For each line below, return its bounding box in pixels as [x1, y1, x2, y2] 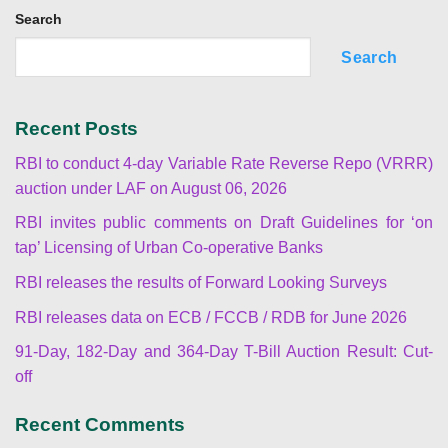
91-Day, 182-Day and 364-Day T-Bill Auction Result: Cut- [15, 343, 433, 361]
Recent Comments [15, 414, 185, 436]
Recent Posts [15, 118, 138, 140]
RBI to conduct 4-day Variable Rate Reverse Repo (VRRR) [15, 154, 433, 172]
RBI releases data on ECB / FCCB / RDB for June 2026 [15, 308, 407, 326]
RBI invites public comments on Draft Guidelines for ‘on [15, 214, 433, 232]
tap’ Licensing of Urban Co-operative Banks [15, 239, 323, 257]
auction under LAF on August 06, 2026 [15, 179, 287, 197]
